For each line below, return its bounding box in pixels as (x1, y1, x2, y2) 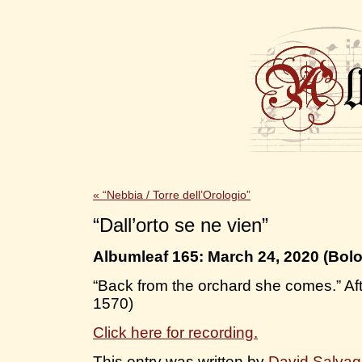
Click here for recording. (93, 324, 258, 342)
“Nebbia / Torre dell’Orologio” (99, 188, 250, 201)
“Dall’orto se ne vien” (93, 213, 268, 236)
